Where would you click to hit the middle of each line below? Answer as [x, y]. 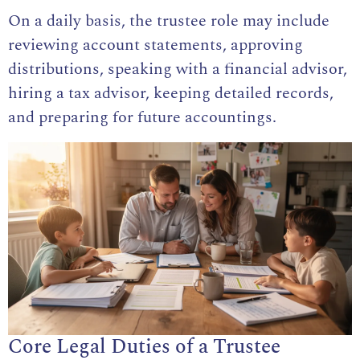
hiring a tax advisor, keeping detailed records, [171, 94]
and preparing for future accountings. [142, 118]
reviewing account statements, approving [155, 45]
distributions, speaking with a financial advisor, [178, 70]
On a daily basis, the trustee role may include [169, 21]
